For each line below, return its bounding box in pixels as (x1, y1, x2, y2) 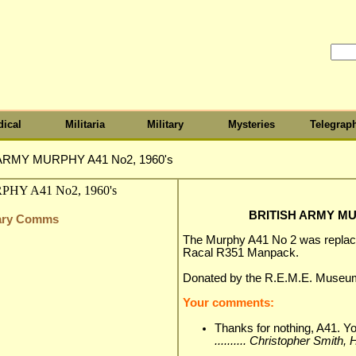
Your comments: (183, 296, 274, 309)
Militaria (64, 118, 105, 130)
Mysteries (228, 118, 276, 130)
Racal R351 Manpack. (183, 246, 299, 259)
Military (146, 118, 184, 130)
